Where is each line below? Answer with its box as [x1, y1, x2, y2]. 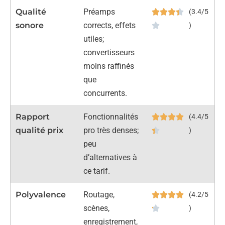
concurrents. [83, 88, 128, 98]
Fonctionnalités [83, 111, 139, 122]
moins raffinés [83, 61, 135, 71]
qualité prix [16, 125, 63, 135]
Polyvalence [16, 189, 66, 199]
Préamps [83, 7, 116, 17]
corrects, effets [83, 20, 136, 30]
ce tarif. [83, 166, 110, 176]
